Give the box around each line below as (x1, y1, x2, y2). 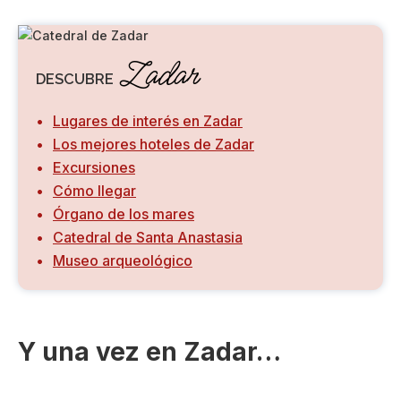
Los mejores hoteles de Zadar (53, 135, 254, 154)
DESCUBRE (36, 70, 117, 89)
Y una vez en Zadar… (18, 336, 281, 367)
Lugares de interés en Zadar (53, 112, 243, 131)
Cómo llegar (53, 182, 136, 200)
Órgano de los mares (53, 205, 194, 224)
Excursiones (53, 158, 135, 177)
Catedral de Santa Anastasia (53, 228, 243, 247)
